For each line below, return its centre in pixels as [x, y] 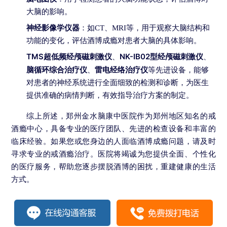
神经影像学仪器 [53, 28]
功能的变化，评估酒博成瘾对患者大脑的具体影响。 [114, 41]
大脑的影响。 [49, 12]
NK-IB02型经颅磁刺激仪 [162, 57]
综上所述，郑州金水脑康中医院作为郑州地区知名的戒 [121, 116]
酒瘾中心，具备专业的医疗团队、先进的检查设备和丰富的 [113, 129]
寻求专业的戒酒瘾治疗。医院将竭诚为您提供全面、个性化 [113, 154]
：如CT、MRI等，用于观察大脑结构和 [145, 28]
